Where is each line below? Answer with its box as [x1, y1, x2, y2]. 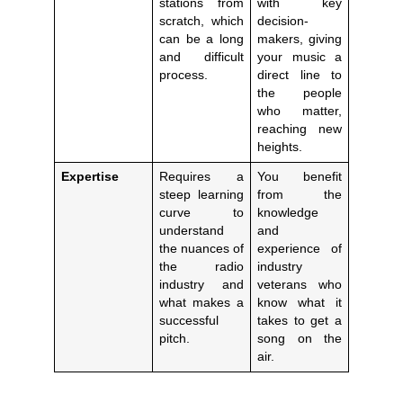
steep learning [158, 187, 245, 201]
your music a [256, 49, 343, 64]
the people [256, 85, 343, 100]
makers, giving [256, 31, 343, 46]
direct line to [256, 67, 343, 82]
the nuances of [158, 241, 245, 255]
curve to [158, 205, 245, 219]
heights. [256, 139, 302, 154]
